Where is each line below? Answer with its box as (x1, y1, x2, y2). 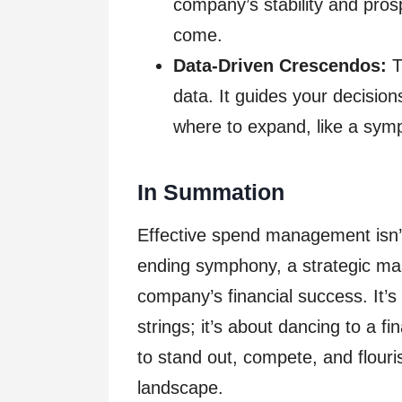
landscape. (137, 378, 223, 398)
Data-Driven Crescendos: (173, 56, 387, 76)
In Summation (137, 179, 284, 205)
